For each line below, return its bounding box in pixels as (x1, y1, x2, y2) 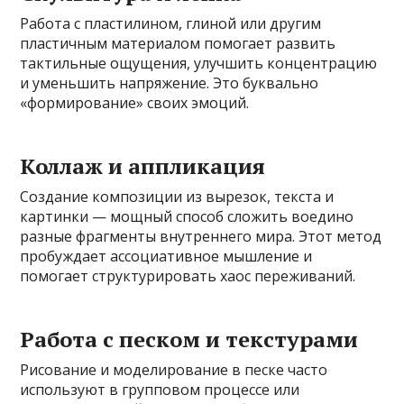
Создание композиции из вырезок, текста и (20, 186, 335, 207)
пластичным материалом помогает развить (20, 32, 336, 53)
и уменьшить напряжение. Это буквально (20, 72, 319, 93)
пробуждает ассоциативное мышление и (20, 245, 313, 266)
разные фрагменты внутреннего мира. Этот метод (20, 225, 382, 246)
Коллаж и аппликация (20, 151, 266, 180)
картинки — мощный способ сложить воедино (20, 206, 354, 226)
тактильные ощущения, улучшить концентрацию (20, 52, 378, 73)
